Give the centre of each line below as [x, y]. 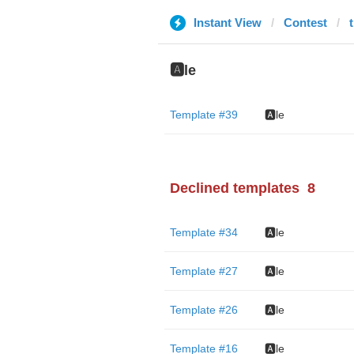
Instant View [227, 23]
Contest [305, 23]
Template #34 [203, 232]
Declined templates [234, 188]
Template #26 [203, 310]
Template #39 [203, 115]
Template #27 [203, 271]
